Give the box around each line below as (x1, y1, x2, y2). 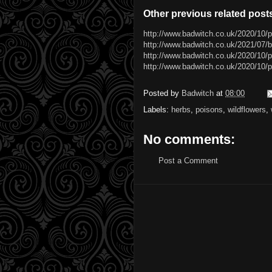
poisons (195, 104, 223, 114)
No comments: (143, 131, 235, 147)
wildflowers (228, 104, 266, 114)
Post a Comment (158, 155, 218, 165)
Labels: (143, 104, 171, 114)
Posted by (143, 88, 182, 98)
